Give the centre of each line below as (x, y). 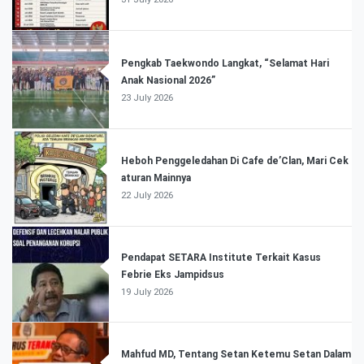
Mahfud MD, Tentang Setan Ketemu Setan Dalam (236, 354)
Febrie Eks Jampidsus (173, 274)
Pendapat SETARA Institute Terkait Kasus (221, 257)
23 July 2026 (147, 97)
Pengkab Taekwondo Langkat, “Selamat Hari (225, 63)
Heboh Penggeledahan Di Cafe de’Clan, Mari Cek (235, 160)
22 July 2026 (147, 195)
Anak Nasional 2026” (169, 80)
